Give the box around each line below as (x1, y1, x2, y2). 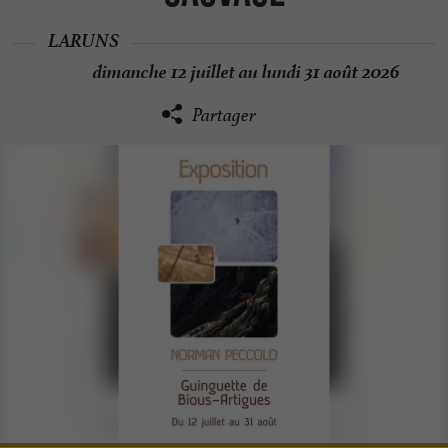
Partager (192, 103, 256, 127)
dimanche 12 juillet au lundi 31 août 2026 (93, 54, 400, 83)
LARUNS (48, 23, 119, 52)
